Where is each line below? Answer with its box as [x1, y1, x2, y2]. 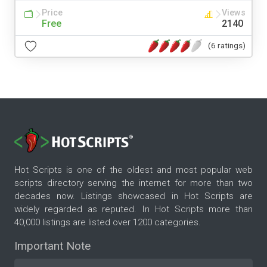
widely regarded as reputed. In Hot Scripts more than [14, 204, 253, 215]
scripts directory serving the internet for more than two [14, 178, 253, 189]
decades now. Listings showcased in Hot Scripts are [14, 191, 253, 202]
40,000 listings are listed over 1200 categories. [14, 217, 201, 228]
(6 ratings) [208, 41, 246, 51]
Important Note [14, 239, 91, 253]
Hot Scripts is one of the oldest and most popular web [14, 164, 253, 176]
